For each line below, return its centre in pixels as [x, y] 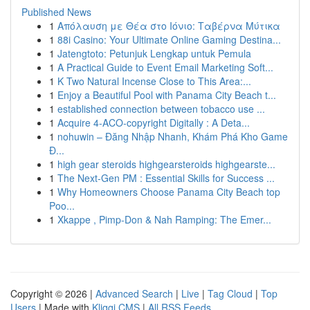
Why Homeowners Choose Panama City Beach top [169, 192]
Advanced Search [134, 293]
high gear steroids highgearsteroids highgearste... [166, 164]
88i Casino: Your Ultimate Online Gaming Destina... [169, 39]
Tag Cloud [230, 293]
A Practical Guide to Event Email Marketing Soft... [165, 67]
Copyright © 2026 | [53, 293]
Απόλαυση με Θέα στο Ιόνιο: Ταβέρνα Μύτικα [169, 26]
